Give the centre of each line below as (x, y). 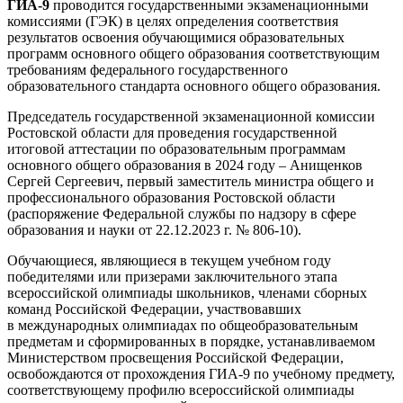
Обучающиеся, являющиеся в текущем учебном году (169, 260)
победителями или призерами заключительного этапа (172, 276)
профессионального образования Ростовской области (171, 197)
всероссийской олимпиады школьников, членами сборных (187, 292)
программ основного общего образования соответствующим (193, 53)
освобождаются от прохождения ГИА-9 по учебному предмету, (201, 373)
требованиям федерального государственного (148, 69)
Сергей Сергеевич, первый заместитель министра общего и (191, 181)
